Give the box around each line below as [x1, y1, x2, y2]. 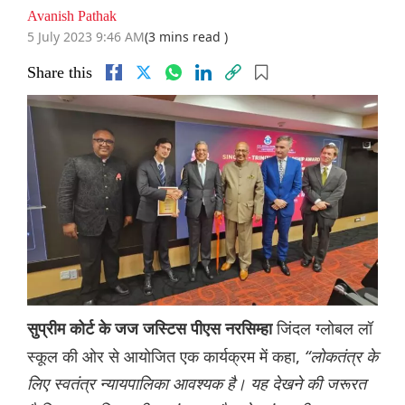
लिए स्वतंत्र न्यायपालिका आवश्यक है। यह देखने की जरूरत [27, 372, 366, 395]
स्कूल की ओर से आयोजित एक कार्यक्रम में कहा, [27, 345, 305, 368]
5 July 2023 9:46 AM [27, 28, 145, 46]
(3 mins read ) [145, 28, 228, 46]
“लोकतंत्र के [305, 345, 378, 368]
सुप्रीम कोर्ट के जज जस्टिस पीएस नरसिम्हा [27, 320, 277, 339]
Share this [27, 63, 92, 82]
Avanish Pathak [27, 8, 117, 24]
